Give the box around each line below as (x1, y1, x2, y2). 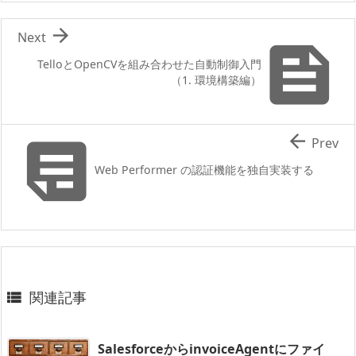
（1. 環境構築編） (171, 72, 261, 87)
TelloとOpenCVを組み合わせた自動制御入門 (37, 56, 261, 72)
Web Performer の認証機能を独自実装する (95, 161, 314, 177)
